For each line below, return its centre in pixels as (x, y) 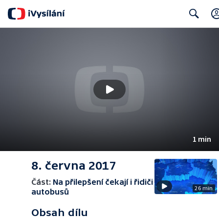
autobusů (50, 192)
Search (192, 33)
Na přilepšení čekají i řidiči (103, 182)
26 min (204, 188)
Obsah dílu (60, 212)
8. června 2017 (74, 165)
